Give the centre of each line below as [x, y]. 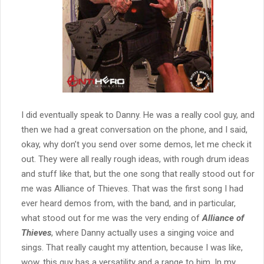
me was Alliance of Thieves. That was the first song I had [132, 188]
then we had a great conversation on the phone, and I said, [134, 129]
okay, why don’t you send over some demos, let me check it [136, 144]
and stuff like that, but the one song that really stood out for [138, 174]
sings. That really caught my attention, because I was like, [132, 247]
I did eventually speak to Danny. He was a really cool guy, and [138, 115]
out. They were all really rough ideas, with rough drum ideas [135, 159]
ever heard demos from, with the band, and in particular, [128, 203]
